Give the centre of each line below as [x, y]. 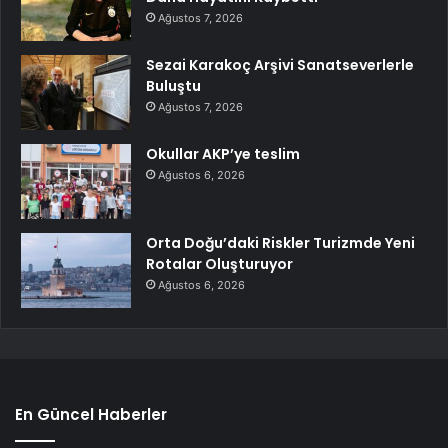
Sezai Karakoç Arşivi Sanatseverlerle [280, 65]
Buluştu [173, 86]
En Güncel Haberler [91, 415]
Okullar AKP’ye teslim [223, 154]
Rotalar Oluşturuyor [219, 264]
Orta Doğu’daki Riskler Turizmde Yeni [280, 243]
